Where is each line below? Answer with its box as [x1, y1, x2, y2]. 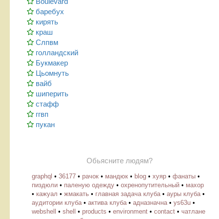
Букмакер [36, 59, 68, 67]
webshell [32, 208, 56, 216]
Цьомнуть [36, 69, 69, 78]
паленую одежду [64, 181, 114, 189]
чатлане [181, 208, 205, 216]
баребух [36, 7, 64, 16]
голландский [36, 48, 78, 57]
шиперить [36, 89, 68, 98]
